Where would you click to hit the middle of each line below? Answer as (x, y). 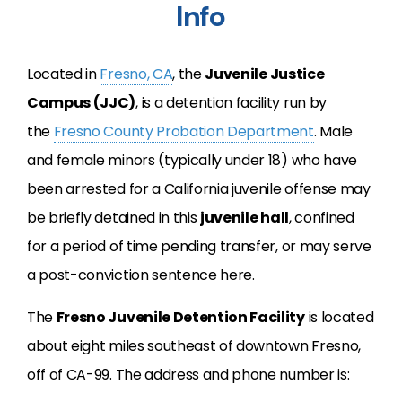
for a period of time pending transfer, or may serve (199, 246)
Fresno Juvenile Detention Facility (180, 317)
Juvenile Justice (265, 74)
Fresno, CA (136, 74)
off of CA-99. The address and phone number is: (188, 375)
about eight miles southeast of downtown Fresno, (194, 346)
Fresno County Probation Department (184, 131)
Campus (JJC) (82, 103)
